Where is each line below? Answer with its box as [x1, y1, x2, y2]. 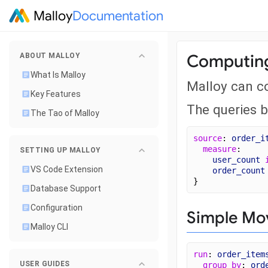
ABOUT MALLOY [20, 51, 80, 60]
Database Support [31, 184, 101, 193]
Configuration [31, 203, 83, 212]
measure [203, 144, 236, 154]
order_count [212, 165, 265, 175]
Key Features [31, 89, 81, 99]
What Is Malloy [31, 70, 86, 80]
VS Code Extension [31, 165, 103, 174]
